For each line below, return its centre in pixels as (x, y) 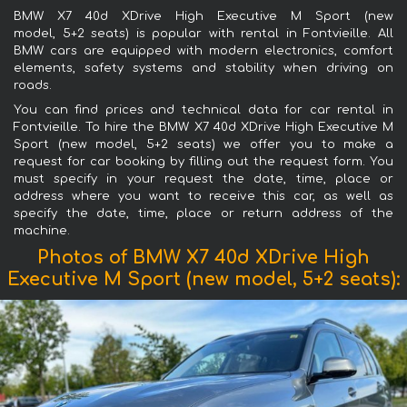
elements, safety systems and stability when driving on (203, 68)
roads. (33, 85)
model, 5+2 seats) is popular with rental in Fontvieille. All (203, 33)
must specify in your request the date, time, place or (203, 179)
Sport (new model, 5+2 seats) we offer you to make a (203, 144)
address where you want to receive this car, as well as (203, 196)
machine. (42, 230)
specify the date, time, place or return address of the (203, 213)
